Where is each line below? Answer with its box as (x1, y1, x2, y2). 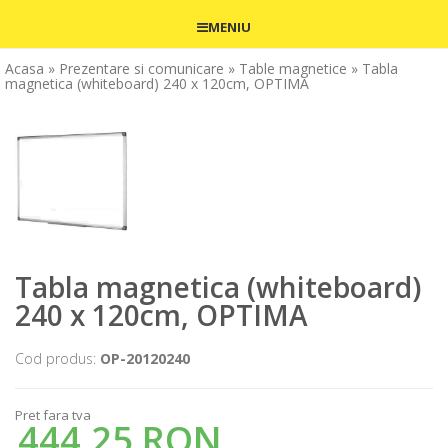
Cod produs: (15, 349, 100, 369)
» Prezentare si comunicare (48, 58, 224, 78)
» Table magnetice (228, 58, 347, 78)
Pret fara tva (15, 406, 91, 425)
